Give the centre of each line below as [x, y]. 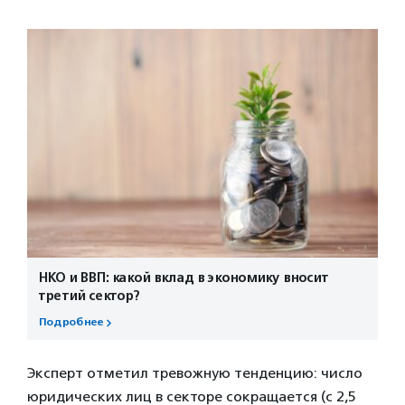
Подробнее [71, 322]
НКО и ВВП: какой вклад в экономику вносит [183, 277]
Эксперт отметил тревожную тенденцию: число [195, 372]
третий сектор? [89, 295]
